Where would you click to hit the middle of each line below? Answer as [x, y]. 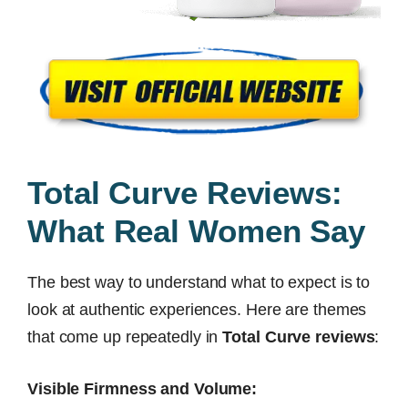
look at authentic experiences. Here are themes [197, 309]
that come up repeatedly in [125, 337]
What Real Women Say [197, 230]
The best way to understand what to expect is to [199, 282]
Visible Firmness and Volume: [143, 388]
